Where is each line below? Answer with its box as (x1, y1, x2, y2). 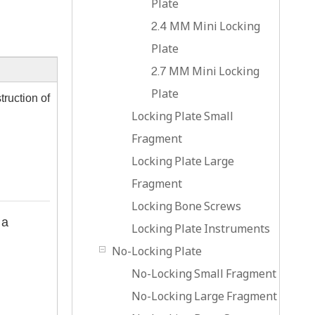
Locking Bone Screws (131, 198, 241, 214)
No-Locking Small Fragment (131, 266, 276, 281)
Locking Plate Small (131, 108, 233, 124)
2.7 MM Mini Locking (151, 63, 259, 79)
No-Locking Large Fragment (131, 288, 277, 304)
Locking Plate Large (131, 153, 234, 169)
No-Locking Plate (112, 243, 202, 259)
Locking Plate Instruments (131, 221, 270, 236)
